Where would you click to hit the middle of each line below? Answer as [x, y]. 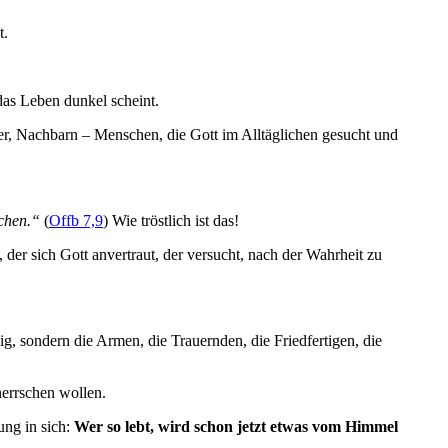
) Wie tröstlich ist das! [171, 221]
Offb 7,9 [76, 221]
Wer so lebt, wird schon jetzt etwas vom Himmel [236, 427]
